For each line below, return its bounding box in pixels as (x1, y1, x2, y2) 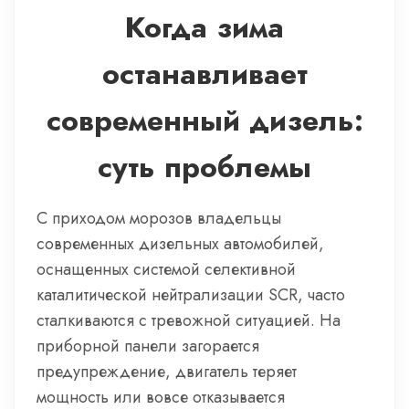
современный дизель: (46, 100, 363, 142)
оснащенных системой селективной (37, 257, 296, 281)
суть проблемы (98, 146, 311, 188)
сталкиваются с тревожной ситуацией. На (37, 309, 341, 332)
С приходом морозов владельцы (37, 206, 281, 230)
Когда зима (125, 6, 284, 48)
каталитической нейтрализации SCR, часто (37, 283, 345, 307)
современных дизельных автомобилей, (37, 232, 324, 256)
